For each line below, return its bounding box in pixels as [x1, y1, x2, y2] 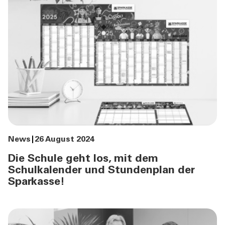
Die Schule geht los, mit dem [8, 154, 158, 165]
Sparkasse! [8, 177, 65, 188]
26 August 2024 [35, 136, 94, 144]
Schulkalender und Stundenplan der [8, 165, 195, 177]
